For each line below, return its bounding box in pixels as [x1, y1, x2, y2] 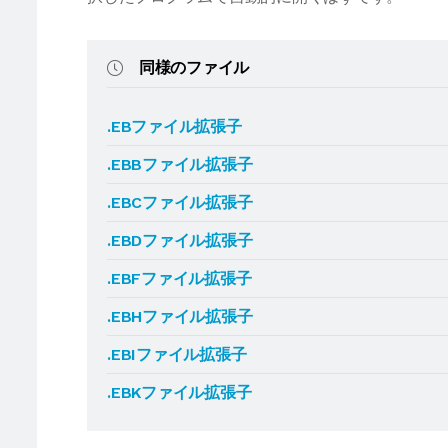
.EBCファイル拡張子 [107, 193, 253, 212]
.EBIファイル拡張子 [107, 345, 247, 364]
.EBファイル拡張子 [107, 117, 242, 136]
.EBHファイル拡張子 [107, 307, 253, 326]
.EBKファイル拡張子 [107, 383, 252, 402]
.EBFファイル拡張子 [107, 269, 252, 288]
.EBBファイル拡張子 [107, 155, 253, 174]
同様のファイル [138, 58, 250, 77]
